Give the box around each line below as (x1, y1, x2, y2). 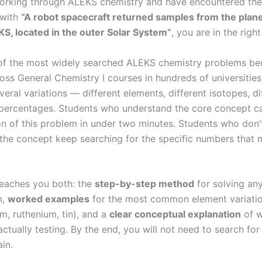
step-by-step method (95, 178, 194, 190)
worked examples (8, 193, 89, 205)
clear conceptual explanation (109, 208, 241, 220)
